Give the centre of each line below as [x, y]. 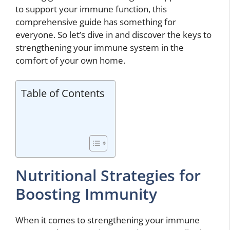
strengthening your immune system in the [100, 48]
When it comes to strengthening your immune [108, 220]
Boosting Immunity [86, 194]
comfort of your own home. [70, 61]
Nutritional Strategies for [108, 175]
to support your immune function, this [91, 9]
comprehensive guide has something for [96, 22]
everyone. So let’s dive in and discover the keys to [113, 35]
